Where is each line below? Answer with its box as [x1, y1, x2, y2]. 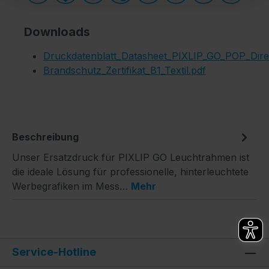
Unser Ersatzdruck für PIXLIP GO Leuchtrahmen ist [12, 151, 249, 163]
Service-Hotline [12, 246, 96, 258]
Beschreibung [12, 130, 79, 143]
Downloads [24, 24, 90, 39]
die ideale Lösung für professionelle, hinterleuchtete [12, 165, 249, 178]
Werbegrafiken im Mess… [12, 180, 131, 192]
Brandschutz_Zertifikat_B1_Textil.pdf [43, 64, 206, 76]
